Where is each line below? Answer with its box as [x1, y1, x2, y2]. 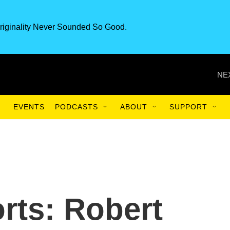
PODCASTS [55, 103, 98, 111]
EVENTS [13, 103, 45, 111]
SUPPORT [169, 103, 207, 111]
